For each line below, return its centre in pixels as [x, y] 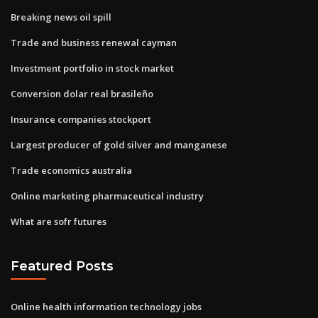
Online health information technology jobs [106, 306]
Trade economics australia [71, 170]
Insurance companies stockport [81, 119]
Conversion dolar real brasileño [82, 93]
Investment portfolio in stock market [92, 68]
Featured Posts [62, 266]
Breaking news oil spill [61, 17]
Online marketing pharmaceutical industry [107, 196]
